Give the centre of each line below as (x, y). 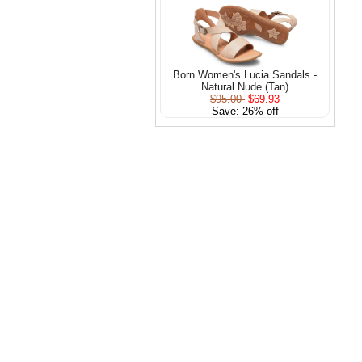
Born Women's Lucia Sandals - (245, 74)
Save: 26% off (245, 111)
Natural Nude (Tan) (245, 86)
